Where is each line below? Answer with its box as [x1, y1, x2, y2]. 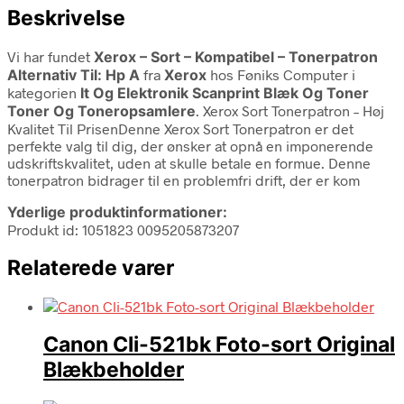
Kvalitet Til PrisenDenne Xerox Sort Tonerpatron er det [7, 119, 353, 137]
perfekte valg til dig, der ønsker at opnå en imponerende [7, 136, 373, 154]
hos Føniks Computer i [207, 65, 355, 83]
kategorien [7, 83, 80, 101]
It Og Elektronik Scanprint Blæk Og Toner [80, 83, 369, 102]
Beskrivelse [7, 5, 125, 31]
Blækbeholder [43, 357, 184, 383]
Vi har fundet [7, 47, 94, 65]
